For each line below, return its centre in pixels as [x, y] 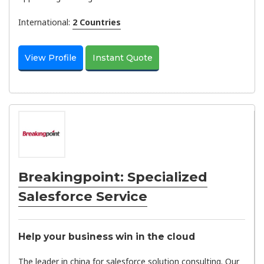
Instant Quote [122, 57]
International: [45, 22]
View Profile [51, 57]
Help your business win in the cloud [107, 237]
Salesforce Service [83, 196]
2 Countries [97, 22]
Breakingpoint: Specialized [113, 176]
